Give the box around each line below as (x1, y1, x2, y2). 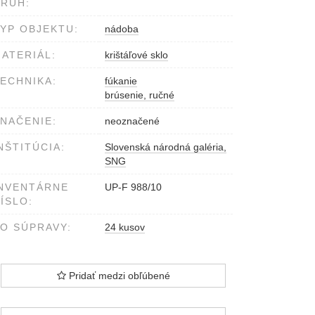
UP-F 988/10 (105, 181, 162, 193)
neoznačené (105, 115, 160, 127)
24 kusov (105, 221, 145, 233)
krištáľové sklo (105, 49, 168, 61)
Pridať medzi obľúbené (65, 270, 170, 282)
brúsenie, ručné (105, 89, 174, 101)
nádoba (105, 23, 139, 35)
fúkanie (105, 75, 137, 87)
